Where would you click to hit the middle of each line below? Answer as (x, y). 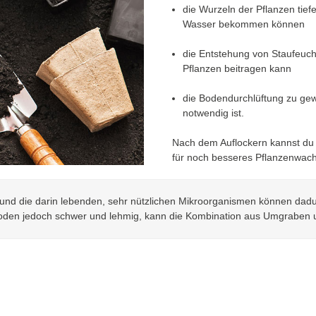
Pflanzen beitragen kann (237, 68)
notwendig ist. (213, 113)
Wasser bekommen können (244, 24)
